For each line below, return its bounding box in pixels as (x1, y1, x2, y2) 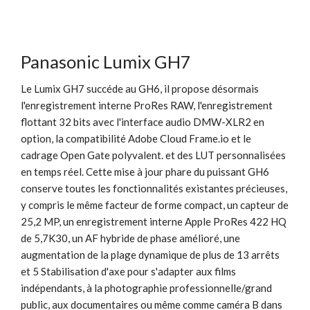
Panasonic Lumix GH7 (21, 51, 191, 72)
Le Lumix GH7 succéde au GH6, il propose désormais (21, 82, 259, 95)
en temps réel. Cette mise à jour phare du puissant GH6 (21, 165, 269, 178)
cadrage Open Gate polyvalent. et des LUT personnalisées (21, 148, 286, 161)
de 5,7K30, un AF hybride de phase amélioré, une (21, 231, 240, 244)
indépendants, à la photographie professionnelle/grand (21, 281, 272, 294)
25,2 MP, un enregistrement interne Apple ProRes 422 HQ (21, 215, 286, 228)
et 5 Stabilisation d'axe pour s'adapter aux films (21, 264, 236, 277)
